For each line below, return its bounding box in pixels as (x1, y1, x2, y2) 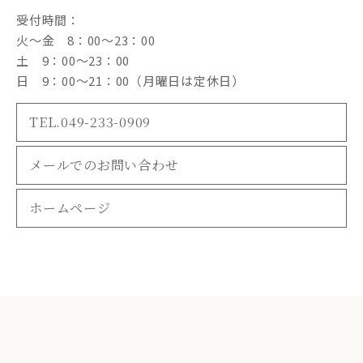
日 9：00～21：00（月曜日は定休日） (16, 72, 245, 90)
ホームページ (29, 199, 111, 218)
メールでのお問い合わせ (29, 156, 179, 175)
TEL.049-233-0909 (29, 113, 151, 132)
